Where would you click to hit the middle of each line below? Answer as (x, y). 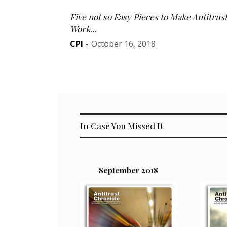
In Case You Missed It (122, 126)
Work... (83, 29)
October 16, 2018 (123, 44)
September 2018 (129, 171)
